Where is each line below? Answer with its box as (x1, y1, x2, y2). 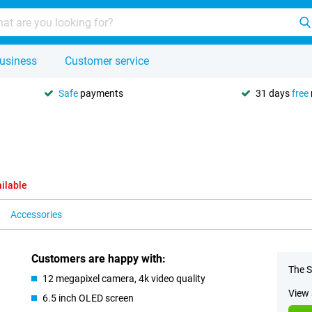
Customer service (65, 54, 149, 68)
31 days (256, 87, 292, 99)
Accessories (10, 209, 62, 220)
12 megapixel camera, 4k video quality (42, 273, 206, 284)
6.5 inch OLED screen (42, 292, 134, 304)
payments (78, 87, 123, 99)
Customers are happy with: (31, 252, 166, 265)
